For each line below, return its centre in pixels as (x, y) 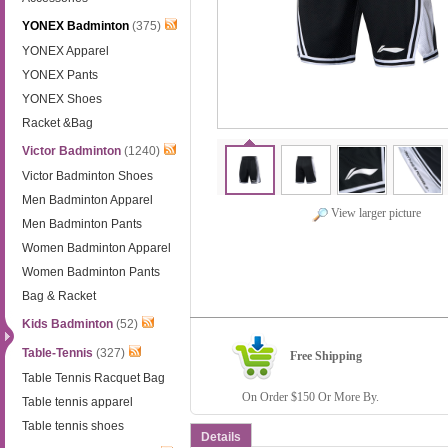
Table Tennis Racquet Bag (94, 378)
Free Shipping (326, 356)
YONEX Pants (60, 75)
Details (221, 437)
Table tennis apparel (78, 402)
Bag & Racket (59, 296)
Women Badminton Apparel (97, 248)
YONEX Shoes (62, 99)
